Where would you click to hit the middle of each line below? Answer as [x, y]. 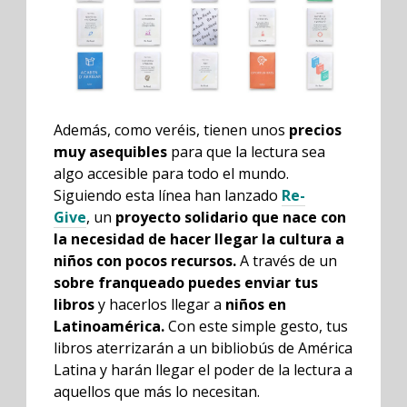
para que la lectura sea [246, 151]
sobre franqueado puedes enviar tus [186, 282]
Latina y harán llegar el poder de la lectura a [203, 369]
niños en [256, 304]
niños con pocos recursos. [145, 260]
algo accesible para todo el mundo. [171, 173]
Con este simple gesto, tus [256, 326]
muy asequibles [110, 151]
